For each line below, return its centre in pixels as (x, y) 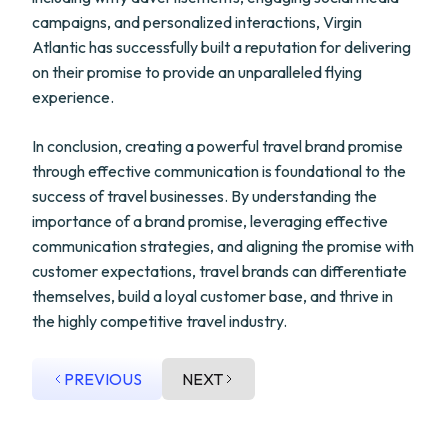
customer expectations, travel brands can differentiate (219, 271)
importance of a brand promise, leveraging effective (210, 221)
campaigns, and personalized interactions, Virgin (197, 22)
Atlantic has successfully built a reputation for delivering (221, 47)
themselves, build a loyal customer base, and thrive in (212, 296)
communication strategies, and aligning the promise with (223, 246)
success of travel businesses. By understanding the (204, 196)
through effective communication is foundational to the (219, 171)
